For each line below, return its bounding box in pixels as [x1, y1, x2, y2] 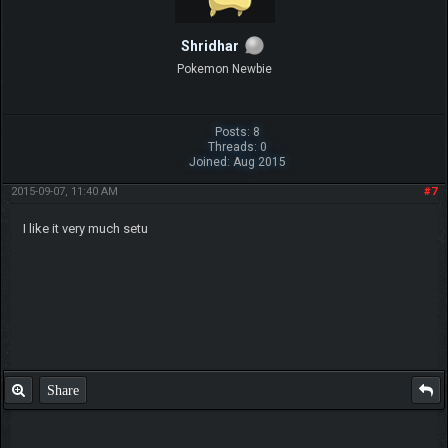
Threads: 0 [207, 139, 267, 154]
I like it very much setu [22, 220, 148, 236]
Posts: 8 [214, 124, 260, 139]
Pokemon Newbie [176, 61, 272, 76]
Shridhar [181, 37, 239, 54]
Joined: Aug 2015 [188, 154, 286, 169]
